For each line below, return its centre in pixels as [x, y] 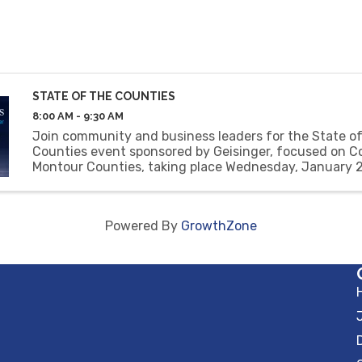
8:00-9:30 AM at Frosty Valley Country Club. [165, 182]
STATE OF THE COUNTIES [103, 96]
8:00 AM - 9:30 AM [78, 116]
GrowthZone [219, 226]
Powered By [143, 226]
